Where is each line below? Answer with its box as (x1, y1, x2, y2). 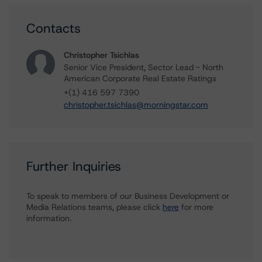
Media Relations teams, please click (26, 202, 163, 212)
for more (179, 202, 213, 212)
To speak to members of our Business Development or (26, 191, 229, 201)
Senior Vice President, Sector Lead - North (64, 62, 223, 73)
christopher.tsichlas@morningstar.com (64, 99, 208, 110)
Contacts (26, 20, 81, 37)
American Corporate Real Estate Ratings (64, 73, 216, 84)
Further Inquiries (26, 158, 121, 175)
